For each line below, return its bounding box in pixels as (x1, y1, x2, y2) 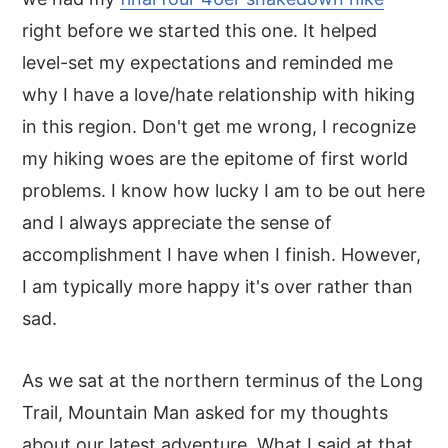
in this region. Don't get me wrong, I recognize (22, 116, 417, 137)
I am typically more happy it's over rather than (22, 276, 414, 297)
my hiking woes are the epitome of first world (22, 148, 409, 169)
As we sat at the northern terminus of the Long (22, 370, 424, 391)
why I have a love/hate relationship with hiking (22, 84, 416, 105)
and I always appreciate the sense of (22, 212, 333, 233)
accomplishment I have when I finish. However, (22, 244, 422, 265)
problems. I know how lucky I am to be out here (22, 180, 426, 201)
